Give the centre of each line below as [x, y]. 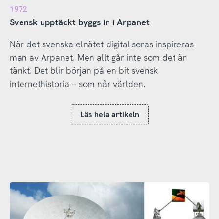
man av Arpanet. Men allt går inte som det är [98, 57]
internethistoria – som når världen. [77, 83]
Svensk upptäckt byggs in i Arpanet [79, 22]
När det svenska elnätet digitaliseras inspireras [101, 44]
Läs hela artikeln [109, 114]
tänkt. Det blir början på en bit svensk [84, 70]
